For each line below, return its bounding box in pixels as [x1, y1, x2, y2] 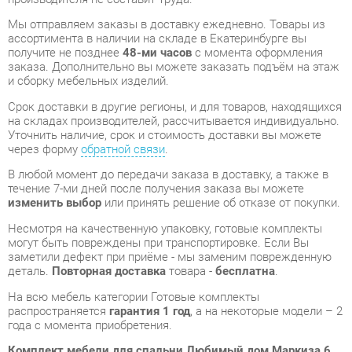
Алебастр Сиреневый [7, 286, 123, 301]
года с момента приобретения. [7, 248, 165, 262]
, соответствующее [160, 300, 259, 314]
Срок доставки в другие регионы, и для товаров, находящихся [7, 38, 328, 53]
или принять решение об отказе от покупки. [97, 131, 327, 145]
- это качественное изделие [123, 286, 269, 301]
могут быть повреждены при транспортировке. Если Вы [7, 169, 296, 184]
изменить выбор [7, 131, 97, 145]
